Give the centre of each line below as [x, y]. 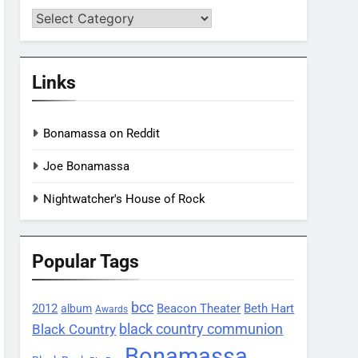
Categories [62, 17]
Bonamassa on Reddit [102, 133]
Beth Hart [269, 308]
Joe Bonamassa [87, 166]
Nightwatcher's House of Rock [125, 199]
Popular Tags [86, 261]
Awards [112, 309]
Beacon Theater [199, 308]
